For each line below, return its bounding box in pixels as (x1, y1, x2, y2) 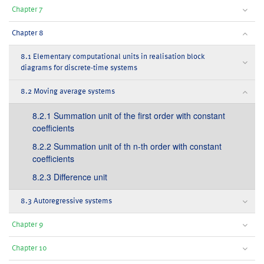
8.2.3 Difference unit (32, 171, 107, 183)
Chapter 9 (12, 220, 43, 229)
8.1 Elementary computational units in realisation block (21, 52, 205, 61)
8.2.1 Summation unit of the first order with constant (32, 110, 225, 121)
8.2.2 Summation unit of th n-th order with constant (32, 140, 222, 152)
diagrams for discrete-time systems (21, 63, 137, 72)
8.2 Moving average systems (21, 87, 115, 96)
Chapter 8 (12, 28, 44, 38)
